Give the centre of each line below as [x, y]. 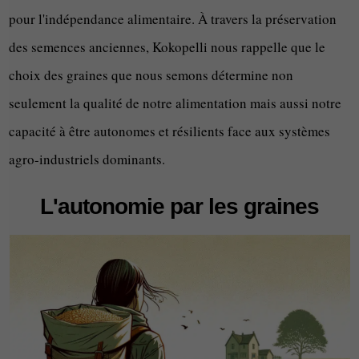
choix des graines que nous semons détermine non [151, 75]
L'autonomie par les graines [179, 207]
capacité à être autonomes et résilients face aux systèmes [170, 131]
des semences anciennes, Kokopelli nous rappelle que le [167, 47]
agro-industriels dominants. [87, 159]
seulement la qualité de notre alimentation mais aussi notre [175, 103]
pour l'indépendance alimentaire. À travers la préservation [173, 19]
